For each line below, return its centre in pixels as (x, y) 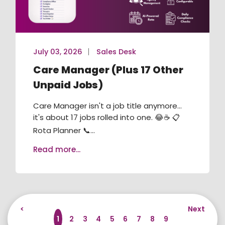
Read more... (57, 149)
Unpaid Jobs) (68, 85)
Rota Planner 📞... (65, 130)
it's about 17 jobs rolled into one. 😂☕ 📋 (107, 117)
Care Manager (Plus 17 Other (108, 70)
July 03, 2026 (58, 52)
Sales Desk (116, 52)
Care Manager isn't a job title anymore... (107, 106)
